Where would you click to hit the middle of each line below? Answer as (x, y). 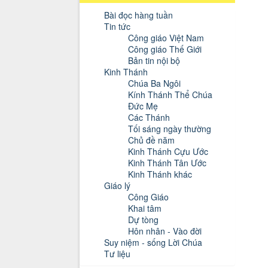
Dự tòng (143, 220)
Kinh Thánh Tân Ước (167, 163)
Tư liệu (117, 254)
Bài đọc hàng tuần (138, 15)
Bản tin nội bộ (154, 61)
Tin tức (117, 27)
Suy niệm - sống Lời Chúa (153, 243)
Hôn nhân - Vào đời (165, 231)
